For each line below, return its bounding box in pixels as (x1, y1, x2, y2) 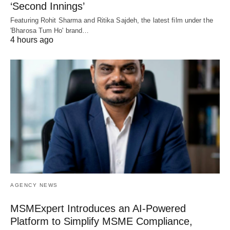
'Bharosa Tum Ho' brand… (10, 27, 89, 34)
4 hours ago (10, 35, 53, 44)
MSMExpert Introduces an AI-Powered (10, 202, 186, 214)
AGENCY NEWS (10, 182, 58, 188)
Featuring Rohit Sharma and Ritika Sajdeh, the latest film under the (10, 16, 213, 24)
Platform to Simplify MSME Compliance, (10, 215, 193, 227)
